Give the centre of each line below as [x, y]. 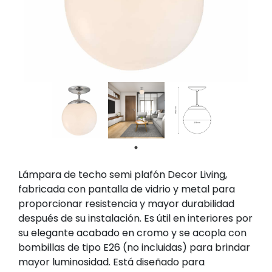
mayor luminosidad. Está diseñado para [111, 262]
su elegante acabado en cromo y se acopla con [132, 233]
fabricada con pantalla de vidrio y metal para [127, 189]
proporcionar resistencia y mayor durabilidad [126, 204]
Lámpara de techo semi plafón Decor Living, [123, 175]
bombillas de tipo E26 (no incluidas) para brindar [134, 247]
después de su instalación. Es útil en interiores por [135, 218]
